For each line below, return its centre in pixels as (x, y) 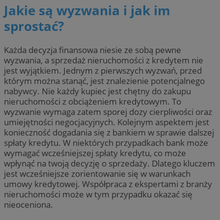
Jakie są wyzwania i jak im (87, 11)
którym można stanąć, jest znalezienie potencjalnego (104, 81)
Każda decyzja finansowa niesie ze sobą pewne (93, 50)
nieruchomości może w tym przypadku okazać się (98, 194)
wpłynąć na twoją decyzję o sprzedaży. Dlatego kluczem (110, 163)
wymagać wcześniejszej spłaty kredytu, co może (95, 153)
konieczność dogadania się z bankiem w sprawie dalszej (109, 132)
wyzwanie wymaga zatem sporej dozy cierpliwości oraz (108, 111)
